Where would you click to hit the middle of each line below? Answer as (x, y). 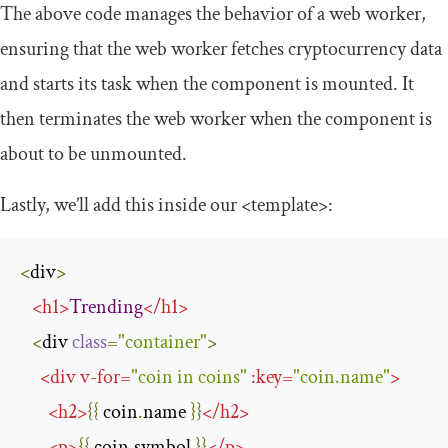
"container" (162, 341)
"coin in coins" (189, 376)
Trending (106, 306)
